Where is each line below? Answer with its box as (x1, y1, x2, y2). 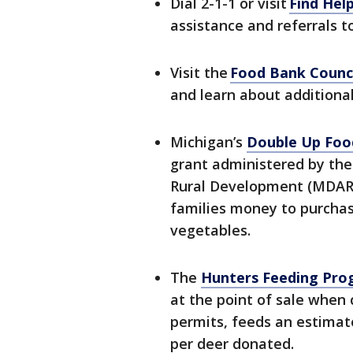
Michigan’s (170, 132, 247, 152)
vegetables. (170, 221, 253, 240)
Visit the (170, 63, 230, 83)
